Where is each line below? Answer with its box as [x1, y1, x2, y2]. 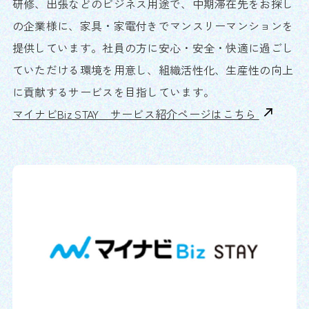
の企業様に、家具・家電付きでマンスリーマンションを [12, 17, 294, 34]
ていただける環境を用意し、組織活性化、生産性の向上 [12, 61, 294, 79]
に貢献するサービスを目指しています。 [12, 83, 215, 101]
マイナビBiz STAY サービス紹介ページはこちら [12, 106, 259, 123]
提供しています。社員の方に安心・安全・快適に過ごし [12, 39, 294, 57]
